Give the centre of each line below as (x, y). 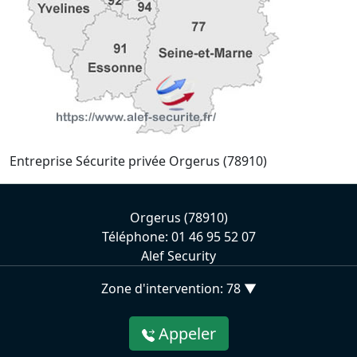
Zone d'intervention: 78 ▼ (178, 288)
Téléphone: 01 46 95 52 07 (178, 237)
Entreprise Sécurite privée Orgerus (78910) (138, 161)
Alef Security (178, 256)
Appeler (185, 333)
